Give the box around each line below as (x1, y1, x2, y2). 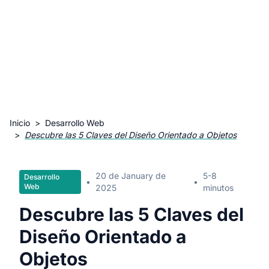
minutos (203, 183, 234, 193)
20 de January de (95, 171, 166, 181)
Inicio (10, 118, 30, 128)
